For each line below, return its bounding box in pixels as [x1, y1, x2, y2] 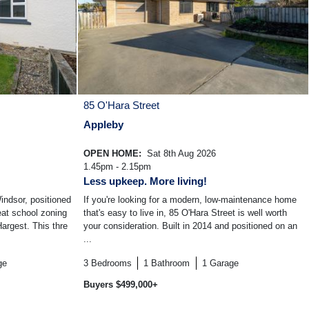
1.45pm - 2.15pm [83, 161, 151, 172]
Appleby [83, 119, 123, 131]
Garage [209, 258, 239, 269]
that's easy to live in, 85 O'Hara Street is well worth [83, 208, 287, 219]
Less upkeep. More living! [83, 175, 207, 188]
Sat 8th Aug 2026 [144, 148, 216, 159]
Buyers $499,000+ [83, 279, 158, 290]
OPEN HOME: [83, 148, 144, 159]
